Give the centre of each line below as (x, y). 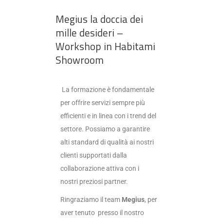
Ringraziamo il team (91, 199)
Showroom (80, 60)
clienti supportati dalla (94, 155)
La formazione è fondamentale (107, 89)
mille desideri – (89, 32)
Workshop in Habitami (105, 46)
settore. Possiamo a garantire (105, 129)
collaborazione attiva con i (100, 168)
